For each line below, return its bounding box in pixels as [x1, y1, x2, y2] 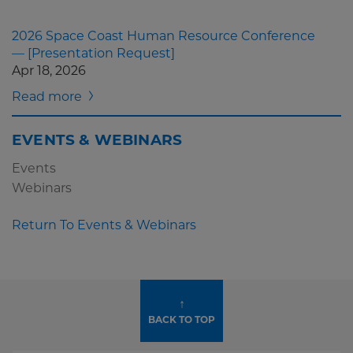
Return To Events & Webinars [12, 217, 196, 232]
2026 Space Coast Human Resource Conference [12, 28, 315, 43]
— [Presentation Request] [12, 46, 175, 61]
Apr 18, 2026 [12, 63, 86, 78]
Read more [12, 89, 82, 104]
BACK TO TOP [148, 314, 215, 325]
